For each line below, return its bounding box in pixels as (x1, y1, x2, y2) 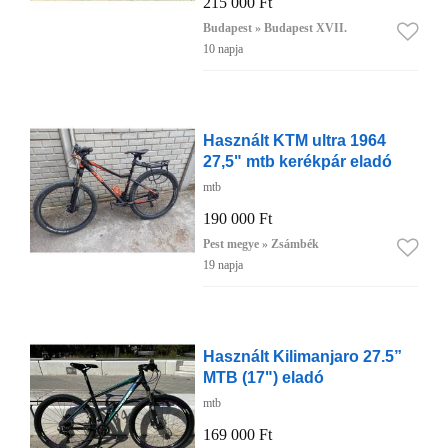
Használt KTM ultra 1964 (202, 131, 386, 150)
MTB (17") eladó (202, 368, 324, 387)
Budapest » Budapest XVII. (202, 21, 347, 36)
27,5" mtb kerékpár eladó (202, 152, 392, 171)
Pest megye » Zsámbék (202, 237, 319, 252)
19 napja (202, 258, 243, 273)
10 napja (202, 42, 243, 57)
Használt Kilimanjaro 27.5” (202, 347, 402, 366)
